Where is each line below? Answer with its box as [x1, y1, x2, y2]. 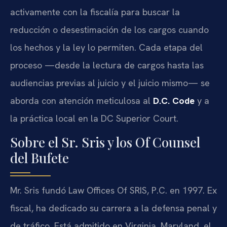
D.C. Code [153, 94, 195, 106]
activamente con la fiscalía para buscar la [10, 6, 180, 18]
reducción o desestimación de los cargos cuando [10, 23, 209, 35]
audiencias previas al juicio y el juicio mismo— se [10, 77, 210, 89]
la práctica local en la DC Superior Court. [10, 112, 178, 124]
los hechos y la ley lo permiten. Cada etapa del [10, 41, 203, 53]
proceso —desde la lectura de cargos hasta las [10, 59, 204, 71]
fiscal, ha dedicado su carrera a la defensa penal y [10, 202, 217, 214]
